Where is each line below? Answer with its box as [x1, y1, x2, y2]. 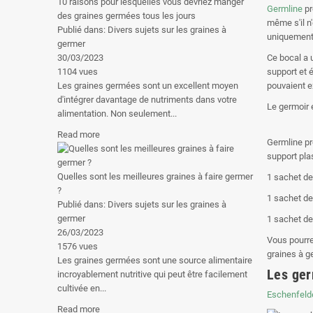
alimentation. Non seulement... [57, 108, 177, 119]
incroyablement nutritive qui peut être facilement [57, 269, 247, 279]
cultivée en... [57, 283, 106, 293]
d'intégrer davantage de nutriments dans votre [57, 94, 237, 105]
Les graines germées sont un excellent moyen [57, 80, 238, 91]
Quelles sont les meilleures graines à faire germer [57, 171, 253, 182]
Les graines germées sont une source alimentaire [57, 255, 252, 265]
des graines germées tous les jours [57, 10, 196, 21]
